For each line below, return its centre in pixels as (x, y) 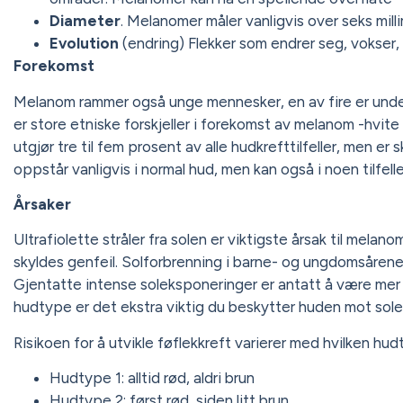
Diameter (85, 21)
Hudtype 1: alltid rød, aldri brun (152, 378)
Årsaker (42, 204)
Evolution (84, 44)
